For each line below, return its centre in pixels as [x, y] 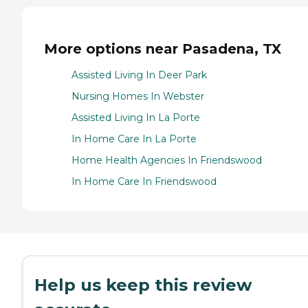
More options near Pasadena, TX [163, 48]
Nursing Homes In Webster [138, 97]
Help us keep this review [143, 285]
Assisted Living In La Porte [136, 118]
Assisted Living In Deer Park [139, 75]
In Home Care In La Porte [134, 139]
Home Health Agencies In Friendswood [167, 161]
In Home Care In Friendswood [144, 182]
